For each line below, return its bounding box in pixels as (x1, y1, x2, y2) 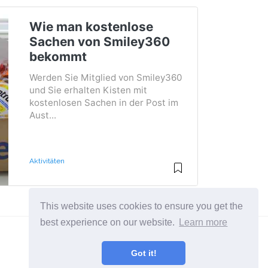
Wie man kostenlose (29, 19, 153, 34)
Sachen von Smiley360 (29, 34, 170, 49)
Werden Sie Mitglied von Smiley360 (29, 72, 182, 83)
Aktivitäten (29, 157, 65, 165)
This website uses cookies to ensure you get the (40, 200, 243, 211)
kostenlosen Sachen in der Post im (29, 97, 178, 108)
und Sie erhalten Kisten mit (29, 84, 147, 96)
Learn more (179, 217, 228, 228)
